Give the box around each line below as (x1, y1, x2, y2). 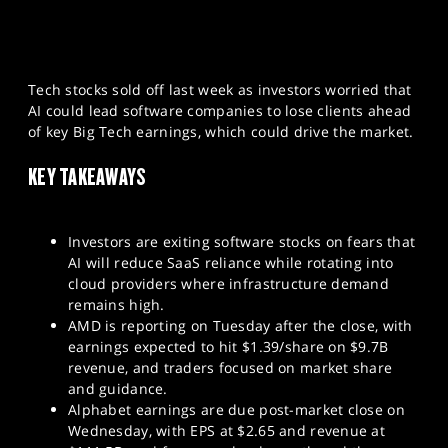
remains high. (68, 295, 165, 315)
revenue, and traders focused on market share (68, 358, 393, 378)
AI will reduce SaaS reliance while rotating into (68, 253, 394, 273)
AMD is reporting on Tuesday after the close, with (68, 316, 413, 336)
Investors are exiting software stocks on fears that (68, 232, 416, 252)
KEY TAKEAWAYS (28, 162, 147, 190)
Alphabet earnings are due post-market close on (68, 400, 405, 420)
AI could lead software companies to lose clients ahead (28, 101, 412, 121)
